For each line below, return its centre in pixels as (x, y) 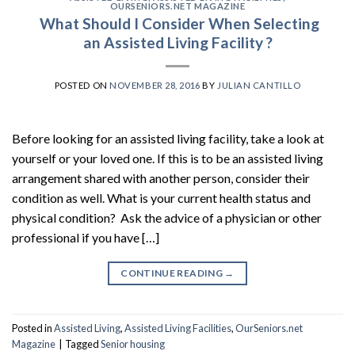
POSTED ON (82, 86)
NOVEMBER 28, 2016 (155, 86)
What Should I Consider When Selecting (177, 24)
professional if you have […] (86, 238)
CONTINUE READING (173, 273)
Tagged (83, 344)
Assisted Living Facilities (178, 328)
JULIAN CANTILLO (259, 86)
